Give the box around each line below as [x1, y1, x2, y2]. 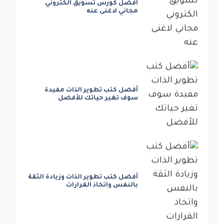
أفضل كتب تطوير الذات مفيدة [44, 86, 138, 94]
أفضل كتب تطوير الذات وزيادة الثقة [28, 173, 138, 181]
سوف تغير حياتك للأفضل [58, 94, 138, 102]
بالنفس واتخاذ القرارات [66, 181, 138, 189]
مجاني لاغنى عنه [86, 7, 138, 15]
